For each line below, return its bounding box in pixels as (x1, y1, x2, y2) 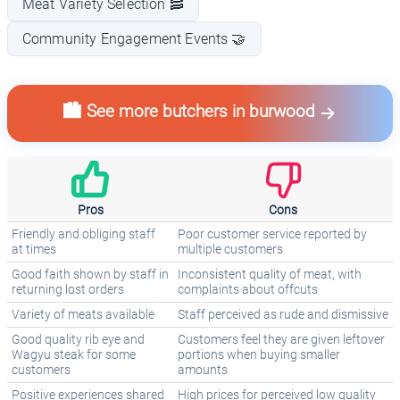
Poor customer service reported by (178, 227, 367, 243)
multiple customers (178, 242, 283, 258)
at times (12, 242, 56, 258)
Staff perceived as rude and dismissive (178, 307, 388, 323)
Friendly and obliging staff (12, 227, 155, 243)
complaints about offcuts (178, 282, 318, 298)
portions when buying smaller (178, 347, 340, 363)
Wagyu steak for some (12, 347, 136, 363)
